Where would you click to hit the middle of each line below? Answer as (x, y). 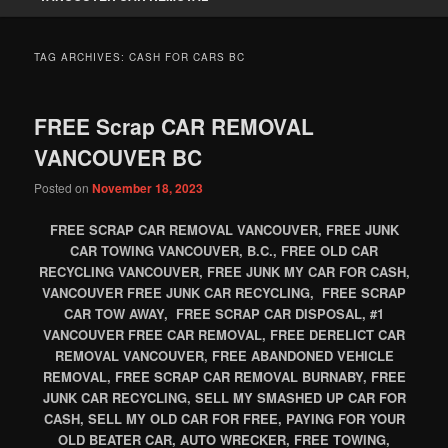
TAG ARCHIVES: (82, 57)
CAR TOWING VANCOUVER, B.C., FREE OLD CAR (224, 250)
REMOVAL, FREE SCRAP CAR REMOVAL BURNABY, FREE (224, 376)
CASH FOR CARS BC (187, 57)
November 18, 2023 (148, 188)
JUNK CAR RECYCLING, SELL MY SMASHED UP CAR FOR (224, 397)
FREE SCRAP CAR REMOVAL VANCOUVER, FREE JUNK (224, 229)
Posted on (63, 188)
